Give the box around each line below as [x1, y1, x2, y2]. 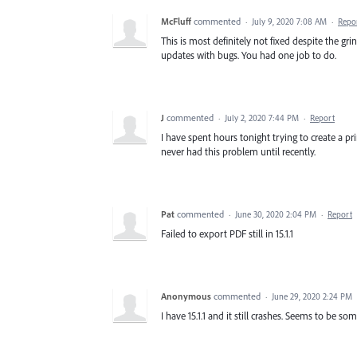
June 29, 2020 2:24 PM [272, 291, 352, 303]
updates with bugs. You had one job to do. [161, 49, 336, 62]
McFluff [161, 15, 191, 28]
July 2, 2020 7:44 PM [225, 112, 299, 124]
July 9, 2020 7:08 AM [252, 16, 327, 28]
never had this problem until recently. [161, 145, 316, 159]
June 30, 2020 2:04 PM [235, 209, 316, 221]
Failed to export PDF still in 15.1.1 [161, 227, 293, 241]
